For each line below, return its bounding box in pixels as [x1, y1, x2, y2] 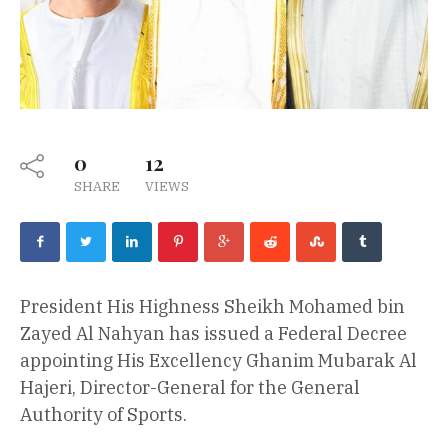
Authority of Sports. [20, 402, 187, 426]
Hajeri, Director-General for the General [20, 375, 360, 399]
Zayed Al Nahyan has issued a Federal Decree [20, 321, 407, 345]
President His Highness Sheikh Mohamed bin [20, 294, 405, 318]
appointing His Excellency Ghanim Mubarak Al [20, 348, 417, 372]
